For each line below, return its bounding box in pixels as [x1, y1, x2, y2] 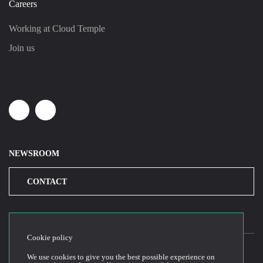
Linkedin [18, 109, 60, 122]
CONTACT [27, 177, 67, 187]
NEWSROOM [9, 149, 59, 159]
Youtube [45, 109, 83, 122]
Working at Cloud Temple [9, 23, 105, 33]
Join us [9, 43, 35, 53]
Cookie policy [27, 233, 73, 242]
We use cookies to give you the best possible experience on [27, 253, 215, 262]
